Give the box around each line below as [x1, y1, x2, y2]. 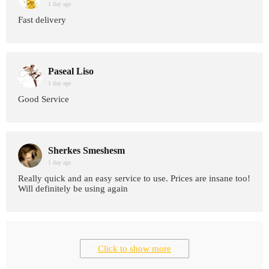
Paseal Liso [48, 66, 94, 76]
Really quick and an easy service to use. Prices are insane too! [18, 174, 250, 183]
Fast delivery [18, 15, 66, 25]
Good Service [18, 94, 69, 104]
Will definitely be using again [18, 184, 128, 193]
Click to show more [98, 244, 171, 253]
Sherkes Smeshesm [48, 145, 125, 156]
